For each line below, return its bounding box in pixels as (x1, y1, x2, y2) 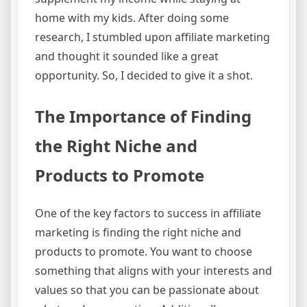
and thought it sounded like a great (35, 49, 219, 64)
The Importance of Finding (35, 105, 251, 128)
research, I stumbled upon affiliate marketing (35, 29, 270, 45)
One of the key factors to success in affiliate (35, 206, 261, 221)
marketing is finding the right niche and (35, 225, 241, 241)
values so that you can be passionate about (35, 282, 259, 298)
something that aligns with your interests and (35, 263, 272, 279)
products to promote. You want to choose (35, 244, 252, 260)
